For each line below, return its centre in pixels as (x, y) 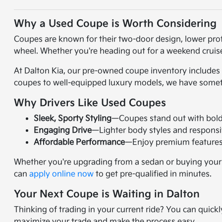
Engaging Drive (63, 131)
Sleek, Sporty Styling (73, 119)
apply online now (62, 174)
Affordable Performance (80, 142)
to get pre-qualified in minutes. (153, 174)
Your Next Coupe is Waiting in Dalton (107, 194)
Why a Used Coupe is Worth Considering (115, 24)
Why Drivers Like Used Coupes (90, 103)
